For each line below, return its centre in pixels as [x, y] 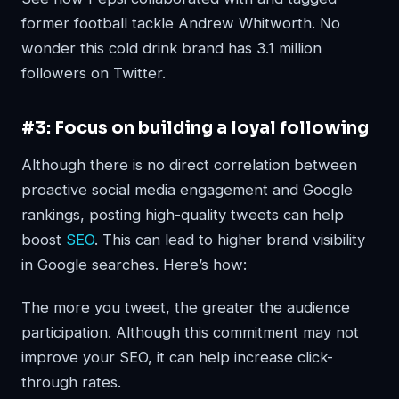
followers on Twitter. [94, 73]
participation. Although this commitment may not [190, 333]
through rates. [71, 383]
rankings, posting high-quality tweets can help [183, 215]
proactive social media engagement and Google [187, 190]
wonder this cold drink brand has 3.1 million [171, 49]
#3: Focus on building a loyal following [195, 128]
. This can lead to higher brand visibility [230, 240]
